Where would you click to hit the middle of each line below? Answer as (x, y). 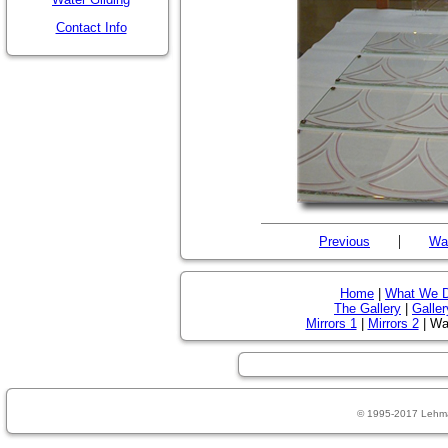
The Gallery (367, 308)
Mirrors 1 (331, 323)
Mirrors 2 (393, 323)
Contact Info (91, 27)
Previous (344, 241)
